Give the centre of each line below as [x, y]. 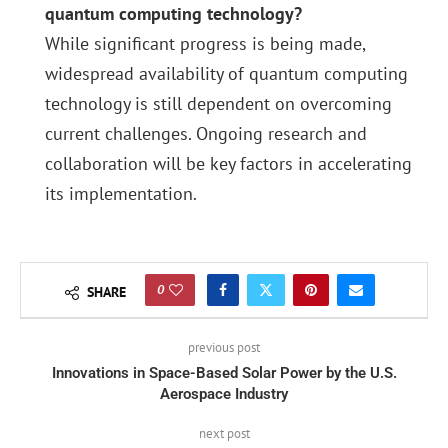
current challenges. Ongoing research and [206, 134]
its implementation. [121, 194]
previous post [224, 348]
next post [224, 434]
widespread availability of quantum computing [226, 74]
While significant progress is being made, [205, 44]
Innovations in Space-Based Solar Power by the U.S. [224, 373]
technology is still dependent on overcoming [218, 104]
